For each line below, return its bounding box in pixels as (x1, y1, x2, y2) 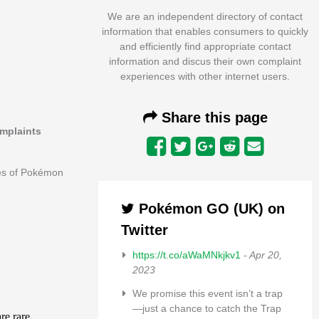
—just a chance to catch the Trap (132, 302, 281, 314)
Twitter (121, 221, 168, 238)
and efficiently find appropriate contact (119, 40, 291, 52)
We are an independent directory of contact (108, 10, 303, 22)
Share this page (157, 109, 268, 125)
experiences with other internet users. (120, 70, 290, 82)
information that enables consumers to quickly (102, 25, 308, 37)
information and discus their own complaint (109, 55, 301, 67)
